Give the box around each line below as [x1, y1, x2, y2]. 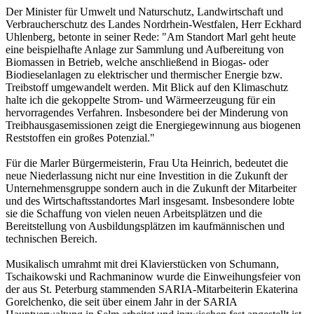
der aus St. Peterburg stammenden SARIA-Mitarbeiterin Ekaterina [6, 283, 298, 296]
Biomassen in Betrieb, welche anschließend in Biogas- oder [6, 56, 268, 69]
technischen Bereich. [6, 233, 97, 245]
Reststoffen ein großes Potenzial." [6, 132, 155, 144]
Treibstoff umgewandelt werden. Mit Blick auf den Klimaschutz [6, 81, 288, 94]
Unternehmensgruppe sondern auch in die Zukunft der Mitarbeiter [6, 182, 296, 195]
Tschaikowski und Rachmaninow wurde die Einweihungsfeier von [6, 271, 301, 283]
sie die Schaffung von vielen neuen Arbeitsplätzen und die [6, 207, 262, 220]
